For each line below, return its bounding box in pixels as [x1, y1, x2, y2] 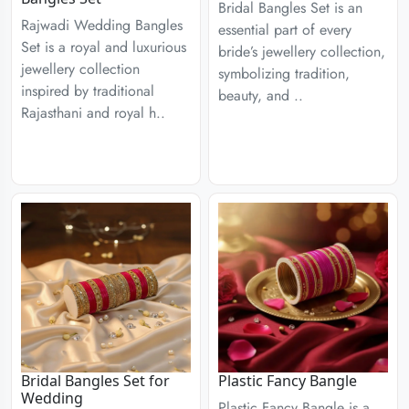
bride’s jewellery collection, [218, 41, 385, 62]
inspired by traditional [21, 80, 154, 101]
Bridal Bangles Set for [21, 371, 170, 391]
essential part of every [218, 19, 351, 40]
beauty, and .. [218, 85, 303, 106]
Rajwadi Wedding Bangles [21, 15, 183, 36]
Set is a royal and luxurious [21, 37, 186, 58]
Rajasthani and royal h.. [21, 102, 165, 123]
